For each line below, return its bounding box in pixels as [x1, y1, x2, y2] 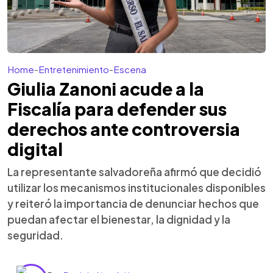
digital [7, 138, 63, 160]
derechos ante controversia [7, 118, 240, 140]
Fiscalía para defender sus [7, 98, 227, 119]
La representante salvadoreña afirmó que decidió [7, 165, 261, 179]
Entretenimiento [38, 63, 109, 75]
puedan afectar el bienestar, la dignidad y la [7, 213, 230, 226]
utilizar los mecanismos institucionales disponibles [7, 181, 266, 194]
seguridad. [7, 229, 63, 242]
